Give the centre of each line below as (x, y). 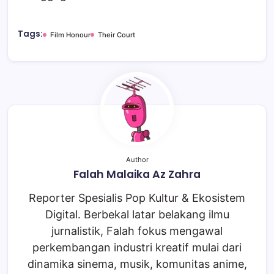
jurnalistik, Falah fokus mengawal (137, 231)
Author (137, 160)
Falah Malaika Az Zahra (137, 175)
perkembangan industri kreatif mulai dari (137, 248)
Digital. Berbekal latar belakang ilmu (137, 215)
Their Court (117, 35)
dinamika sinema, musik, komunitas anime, (137, 264)
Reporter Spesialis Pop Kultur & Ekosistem (137, 198)
